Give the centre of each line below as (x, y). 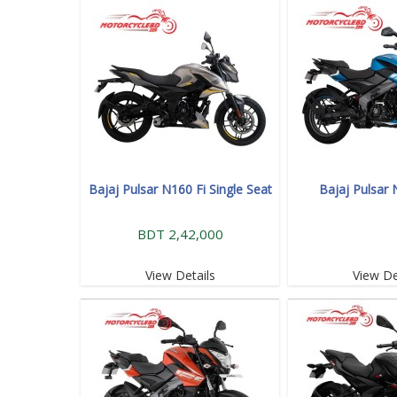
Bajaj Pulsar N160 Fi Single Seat (180, 189)
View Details (180, 275)
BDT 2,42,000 (180, 234)
